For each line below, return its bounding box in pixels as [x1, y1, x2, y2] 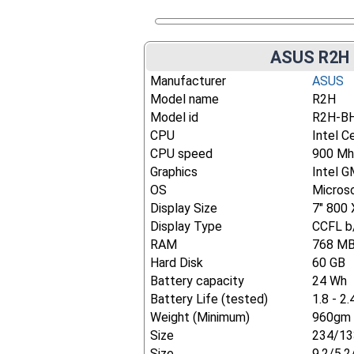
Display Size [150, 201, 218, 216]
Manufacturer [150, 73, 227, 88]
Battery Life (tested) [150, 292, 269, 307]
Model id [150, 110, 199, 125]
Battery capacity [150, 273, 245, 288]
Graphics [150, 164, 198, 179]
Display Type [150, 219, 223, 234]
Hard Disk [150, 255, 204, 270]
